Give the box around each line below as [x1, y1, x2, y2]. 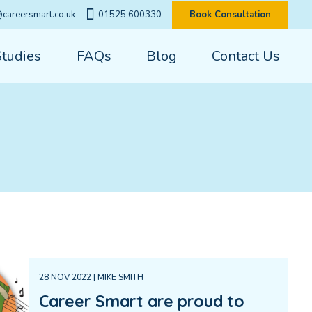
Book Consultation [189, 8, 272, 21]
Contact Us [212, 47, 281, 65]
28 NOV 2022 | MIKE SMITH [38, 272, 143, 283]
